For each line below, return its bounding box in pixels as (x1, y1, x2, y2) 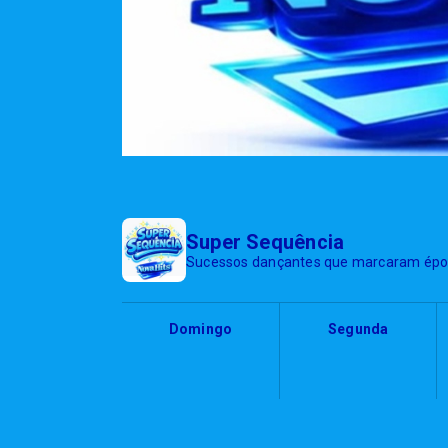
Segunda (327, 321, 389, 338)
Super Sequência (186, 230, 345, 255)
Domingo (168, 321, 233, 338)
